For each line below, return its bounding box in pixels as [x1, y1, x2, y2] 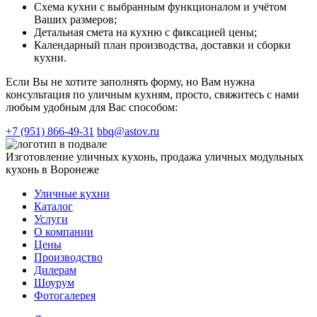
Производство [34, 251, 103, 264]
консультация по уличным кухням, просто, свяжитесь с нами [6, 88, 299, 101]
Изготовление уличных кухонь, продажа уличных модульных [6, 151, 304, 163]
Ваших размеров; [34, 13, 117, 26]
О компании [34, 226, 93, 238]
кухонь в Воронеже [6, 163, 99, 176]
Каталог [34, 200, 73, 213]
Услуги [34, 213, 68, 226]
